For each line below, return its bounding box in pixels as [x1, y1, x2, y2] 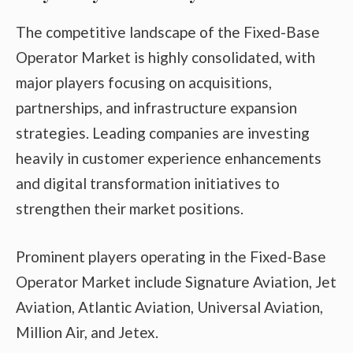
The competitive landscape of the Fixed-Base [16, 23, 320, 42]
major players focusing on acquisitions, [16, 73, 272, 92]
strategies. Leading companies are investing [16, 124, 310, 143]
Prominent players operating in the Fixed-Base [16, 247, 326, 266]
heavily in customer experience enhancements [16, 149, 321, 168]
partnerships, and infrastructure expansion [16, 98, 297, 117]
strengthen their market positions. [16, 199, 243, 218]
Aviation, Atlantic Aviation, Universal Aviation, [16, 297, 323, 316]
